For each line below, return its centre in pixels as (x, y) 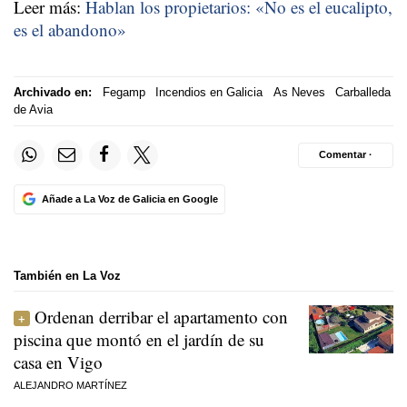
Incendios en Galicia (209, 93)
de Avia (33, 110)
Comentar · (346, 155)
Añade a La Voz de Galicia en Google (129, 199)
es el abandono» (70, 29)
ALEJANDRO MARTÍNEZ (70, 386)
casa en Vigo (58, 362)
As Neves (299, 93)
